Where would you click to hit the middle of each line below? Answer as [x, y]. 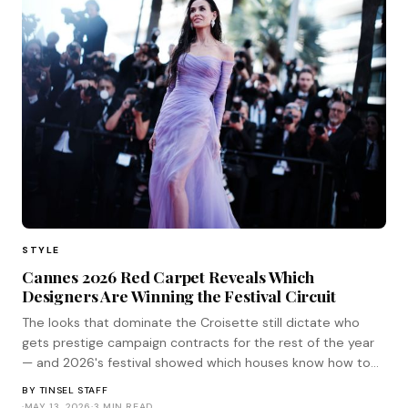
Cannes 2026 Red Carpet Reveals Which [168, 276]
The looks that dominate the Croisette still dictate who [191, 322]
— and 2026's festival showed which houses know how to [196, 362]
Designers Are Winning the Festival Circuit [179, 295]
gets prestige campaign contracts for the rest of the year [198, 342]
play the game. [67, 382]
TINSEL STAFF [73, 390]
